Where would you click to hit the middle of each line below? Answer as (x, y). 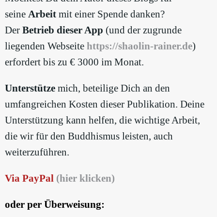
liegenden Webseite (46, 46)
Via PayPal (29, 178)
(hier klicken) (85, 178)
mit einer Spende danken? (110, 14)
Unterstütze (30, 88)
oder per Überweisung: (55, 204)
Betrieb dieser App (62, 30)
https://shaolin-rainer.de (139, 46)
